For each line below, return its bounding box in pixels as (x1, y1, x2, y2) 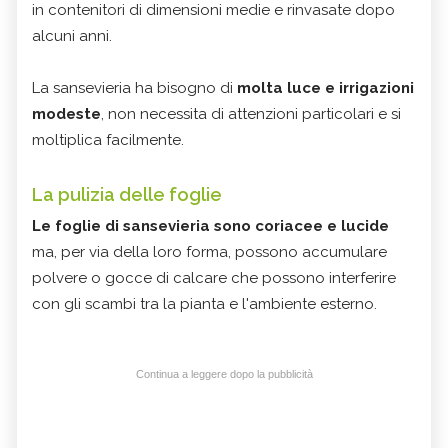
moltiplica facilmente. (32, 131, 184, 150)
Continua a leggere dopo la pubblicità (135, 368, 313, 381)
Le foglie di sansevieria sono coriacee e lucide (32, 217, 389, 236)
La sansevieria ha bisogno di (32, 79, 237, 98)
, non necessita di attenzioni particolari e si (101, 105, 401, 124)
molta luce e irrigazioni (237, 79, 414, 98)
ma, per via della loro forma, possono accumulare (32, 243, 387, 262)
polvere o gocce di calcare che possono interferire (32, 269, 396, 288)
